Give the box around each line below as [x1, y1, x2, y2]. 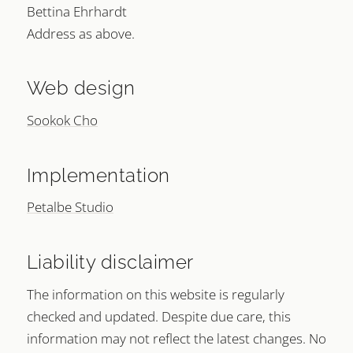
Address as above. [27, 24, 135, 43]
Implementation [27, 164, 170, 187]
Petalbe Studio [27, 198, 113, 217]
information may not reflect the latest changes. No [27, 329, 326, 347]
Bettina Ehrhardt [27, 2, 127, 20]
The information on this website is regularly [27, 284, 284, 303]
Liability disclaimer [27, 251, 194, 273]
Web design [27, 77, 136, 100]
